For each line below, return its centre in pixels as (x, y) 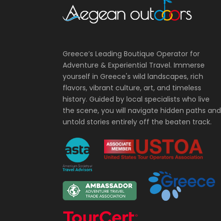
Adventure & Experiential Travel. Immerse (134, 65)
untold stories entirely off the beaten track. (138, 122)
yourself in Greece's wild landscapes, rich (133, 77)
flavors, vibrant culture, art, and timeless (132, 88)
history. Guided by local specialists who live (136, 99)
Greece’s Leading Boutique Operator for (131, 54)
